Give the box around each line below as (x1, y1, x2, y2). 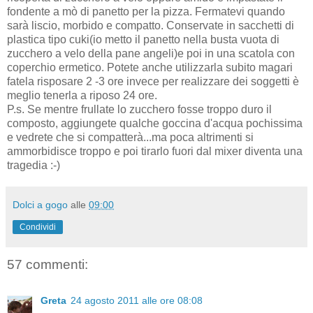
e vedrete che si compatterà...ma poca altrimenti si (7, 131, 254, 143)
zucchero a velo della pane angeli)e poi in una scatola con (7, 47, 295, 59)
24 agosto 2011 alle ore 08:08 (71, 295, 203, 307)
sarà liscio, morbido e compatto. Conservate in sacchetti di (7, 19, 294, 31)
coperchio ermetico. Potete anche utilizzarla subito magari (7, 61, 293, 73)
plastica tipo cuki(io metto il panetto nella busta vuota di (7, 33, 279, 45)
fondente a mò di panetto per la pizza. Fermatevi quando (7, 5, 285, 17)
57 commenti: (7, 256, 88, 272)
